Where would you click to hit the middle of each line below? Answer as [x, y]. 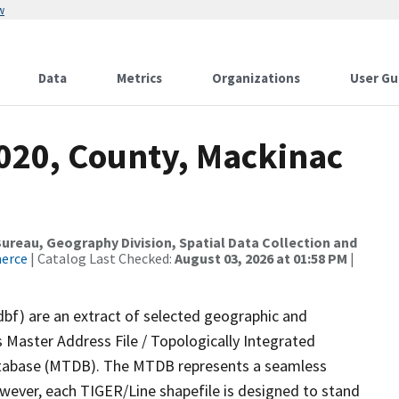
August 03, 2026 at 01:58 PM [261, 258]
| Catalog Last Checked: [101, 258]
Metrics [139, 78]
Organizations [256, 78]
